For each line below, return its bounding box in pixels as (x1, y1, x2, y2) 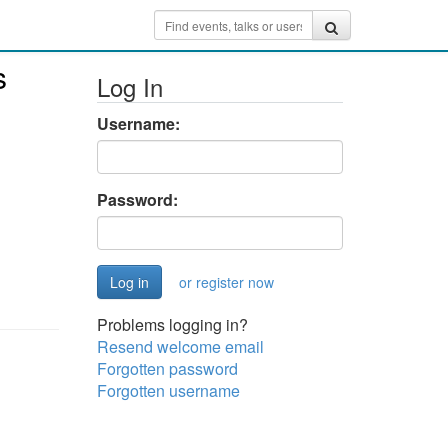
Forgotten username (96, 379, 240, 402)
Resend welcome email (96, 335, 264, 358)
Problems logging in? (96, 313, 248, 336)
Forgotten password (96, 357, 238, 380)
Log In (96, 69, 163, 104)
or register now (178, 272, 274, 292)
